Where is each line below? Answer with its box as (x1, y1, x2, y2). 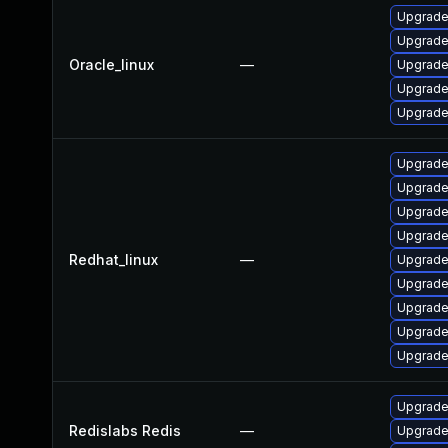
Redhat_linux (69, 251, 158, 268)
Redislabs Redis (69, 422, 181, 439)
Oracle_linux (69, 56, 154, 73)
